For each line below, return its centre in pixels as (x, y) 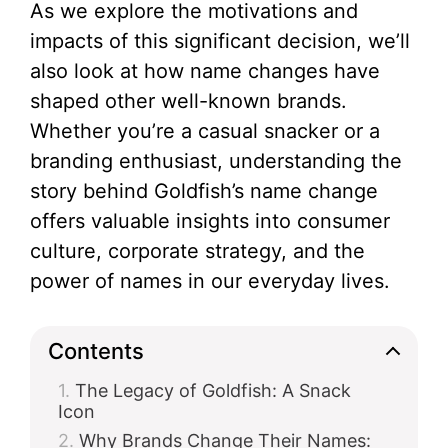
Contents (96, 350)
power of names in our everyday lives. (210, 281)
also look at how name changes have (205, 71)
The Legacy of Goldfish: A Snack (213, 390)
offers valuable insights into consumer (210, 221)
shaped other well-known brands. (188, 101)
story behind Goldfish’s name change (204, 191)
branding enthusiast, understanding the (216, 161)
